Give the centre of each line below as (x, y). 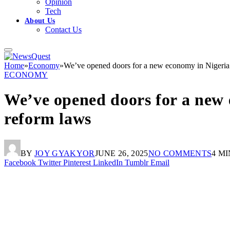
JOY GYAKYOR (64, 153)
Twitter (50, 162)
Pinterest (77, 162)
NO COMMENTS (180, 153)
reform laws (48, 119)
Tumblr (137, 162)
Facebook (20, 162)
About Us (40, 21)
